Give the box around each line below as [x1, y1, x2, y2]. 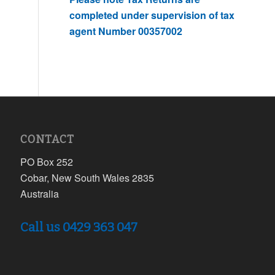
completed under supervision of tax [69, 7, 235, 22]
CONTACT [20, 133, 75, 147]
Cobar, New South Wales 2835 [20, 170, 155, 185]
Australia [20, 186, 60, 201]
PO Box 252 [20, 154, 74, 169]
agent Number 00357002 [69, 23, 183, 38]
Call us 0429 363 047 [20, 219, 138, 234]
